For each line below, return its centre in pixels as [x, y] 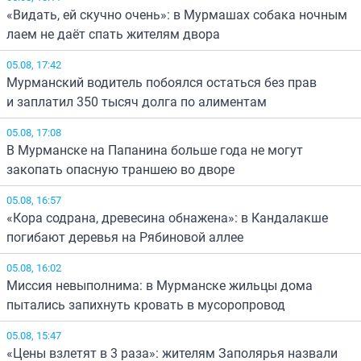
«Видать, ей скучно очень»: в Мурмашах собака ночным [177, 14]
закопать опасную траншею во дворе [120, 169]
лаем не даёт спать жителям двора [113, 33]
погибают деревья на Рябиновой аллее [125, 237]
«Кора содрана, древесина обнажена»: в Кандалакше [167, 217]
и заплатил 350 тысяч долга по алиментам [137, 101]
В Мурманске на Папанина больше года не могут [155, 149]
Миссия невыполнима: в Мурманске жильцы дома [160, 285]
